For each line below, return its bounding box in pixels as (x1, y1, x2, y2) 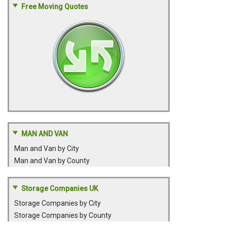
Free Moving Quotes (21, 3, 88, 11)
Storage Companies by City (14, 199, 101, 207)
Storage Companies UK (21, 184, 98, 193)
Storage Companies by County (14, 211, 111, 219)
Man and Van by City (14, 144, 79, 153)
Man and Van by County (14, 157, 90, 165)
